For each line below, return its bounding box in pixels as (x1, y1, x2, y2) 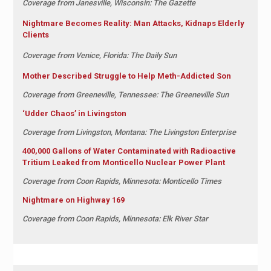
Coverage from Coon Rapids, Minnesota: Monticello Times (22, 176, 221, 186)
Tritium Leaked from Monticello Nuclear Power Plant (22, 157, 225, 167)
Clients (22, 30, 49, 39)
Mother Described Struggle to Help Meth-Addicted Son (22, 71, 231, 80)
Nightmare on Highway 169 (22, 195, 125, 204)
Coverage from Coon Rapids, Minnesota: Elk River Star (22, 214, 208, 223)
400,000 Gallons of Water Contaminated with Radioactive (22, 146, 236, 155)
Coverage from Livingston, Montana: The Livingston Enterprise (22, 127, 236, 137)
